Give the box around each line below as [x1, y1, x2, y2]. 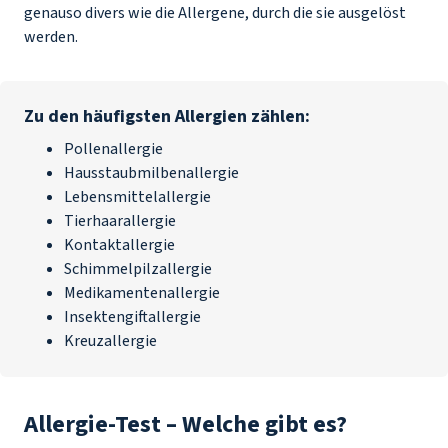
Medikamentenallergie [64, 282, 220, 304]
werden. [24, 26, 81, 48]
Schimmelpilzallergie [64, 258, 212, 280]
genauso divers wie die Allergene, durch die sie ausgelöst [24, 2, 406, 24]
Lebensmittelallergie [64, 186, 211, 208]
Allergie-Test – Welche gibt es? [24, 407, 352, 442]
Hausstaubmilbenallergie [64, 162, 239, 184]
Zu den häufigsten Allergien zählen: [24, 104, 310, 129]
